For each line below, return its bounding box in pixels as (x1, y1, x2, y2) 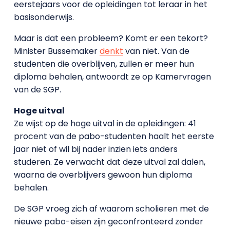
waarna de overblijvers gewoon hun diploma (13, 169, 192, 181)
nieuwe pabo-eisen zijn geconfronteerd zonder (13, 216, 203, 227)
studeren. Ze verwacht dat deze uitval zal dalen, (13, 156, 205, 168)
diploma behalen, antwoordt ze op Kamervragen (13, 71, 211, 83)
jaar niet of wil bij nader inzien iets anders (13, 143, 178, 155)
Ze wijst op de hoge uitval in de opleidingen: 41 (13, 118, 196, 129)
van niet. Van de (123, 45, 189, 57)
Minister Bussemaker (13, 45, 100, 57)
